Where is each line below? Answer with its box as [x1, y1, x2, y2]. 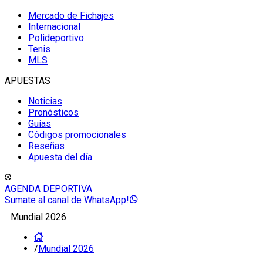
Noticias [28, 96, 62, 107]
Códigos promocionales [28, 129, 126, 140]
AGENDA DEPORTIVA [5, 183, 92, 194]
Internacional [28, 21, 80, 32]
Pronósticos [28, 107, 79, 118]
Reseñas [28, 140, 65, 151]
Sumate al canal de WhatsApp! [5, 194, 129, 205]
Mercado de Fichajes [28, 10, 114, 21]
